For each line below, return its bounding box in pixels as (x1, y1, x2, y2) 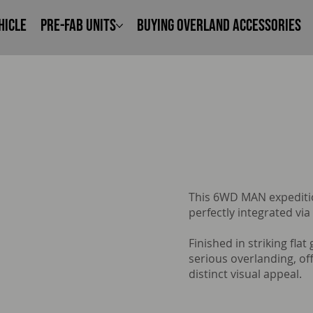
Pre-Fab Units (41, 15, 116, 36)
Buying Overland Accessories (137, 15, 301, 36)
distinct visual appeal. (188, 266, 302, 282)
